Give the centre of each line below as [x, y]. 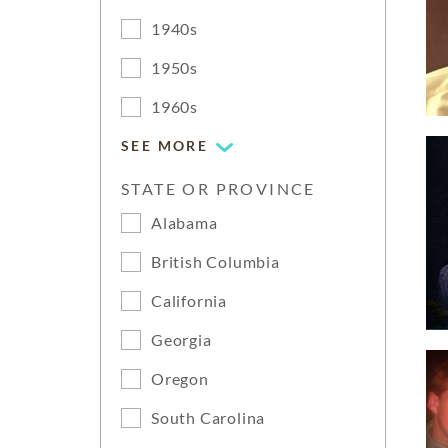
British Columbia [215, 261]
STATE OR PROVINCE [218, 188]
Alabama [184, 222]
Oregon [180, 378]
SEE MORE [165, 145]
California [189, 300]
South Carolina [208, 417]
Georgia [181, 339]
